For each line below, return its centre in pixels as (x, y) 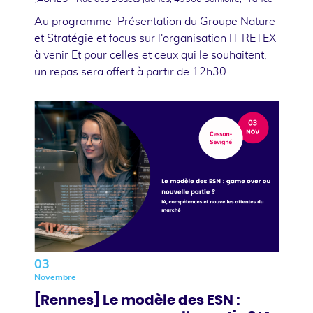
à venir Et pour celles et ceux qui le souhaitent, (151, 55)
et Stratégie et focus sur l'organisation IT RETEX (155, 38)
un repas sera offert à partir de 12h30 (130, 72)
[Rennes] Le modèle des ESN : (137, 300)
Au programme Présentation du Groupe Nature (155, 21)
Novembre (55, 277)
